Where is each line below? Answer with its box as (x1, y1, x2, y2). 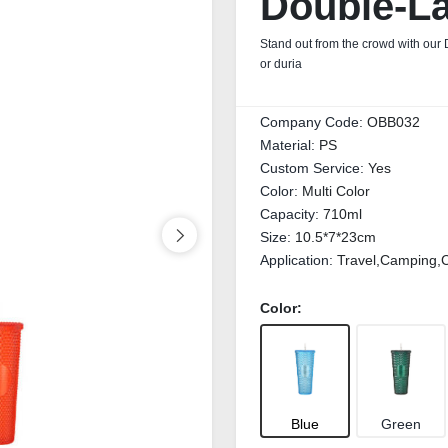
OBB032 (367, 114, 420, 130)
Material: (260, 137, 319, 153)
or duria (260, 57, 302, 71)
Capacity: (260, 206, 323, 222)
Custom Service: (260, 160, 368, 176)
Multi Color (302, 183, 370, 199)
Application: (260, 252, 337, 268)
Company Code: (260, 114, 367, 130)
